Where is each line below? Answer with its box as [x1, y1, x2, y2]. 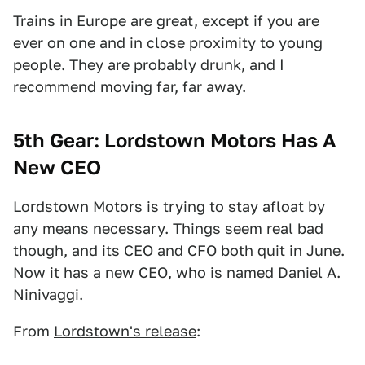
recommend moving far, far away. [13, 78, 246, 95]
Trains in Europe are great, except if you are [13, 12, 319, 29]
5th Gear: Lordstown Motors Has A [13, 129, 336, 152]
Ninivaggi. [13, 286, 83, 303]
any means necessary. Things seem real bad [13, 220, 323, 237]
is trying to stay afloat [147, 198, 304, 215]
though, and [13, 242, 102, 259]
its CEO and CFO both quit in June [102, 242, 341, 259]
